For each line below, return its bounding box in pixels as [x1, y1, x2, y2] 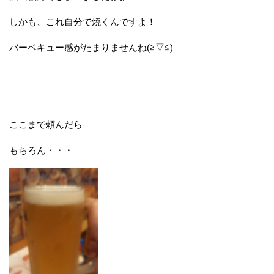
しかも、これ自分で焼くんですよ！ [9, 16, 156, 27]
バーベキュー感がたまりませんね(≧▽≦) [9, 42, 173, 53]
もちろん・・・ [9, 144, 73, 155]
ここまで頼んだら [9, 119, 83, 130]
